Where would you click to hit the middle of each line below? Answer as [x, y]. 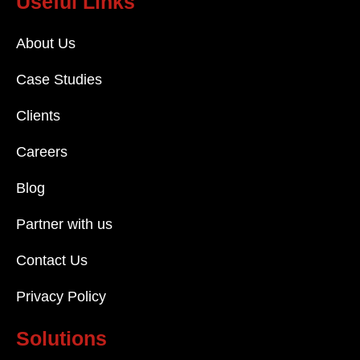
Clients [38, 116]
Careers [42, 152]
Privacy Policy [61, 297]
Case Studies [59, 80]
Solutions [61, 339]
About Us [46, 44]
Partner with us [64, 225]
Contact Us [52, 261]
